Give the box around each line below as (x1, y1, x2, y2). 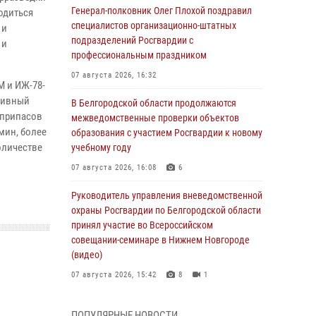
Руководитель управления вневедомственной (71, 190, 262, 201)
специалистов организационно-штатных (71, 20, 236, 31)
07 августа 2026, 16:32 (71, 71, 157, 80)
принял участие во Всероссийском (71, 219, 213, 231)
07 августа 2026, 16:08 (71, 163, 157, 172)
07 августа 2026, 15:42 (71, 270, 157, 279)
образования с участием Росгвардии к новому (71, 127, 262, 138)
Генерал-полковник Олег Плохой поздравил (71, 5, 252, 16)
